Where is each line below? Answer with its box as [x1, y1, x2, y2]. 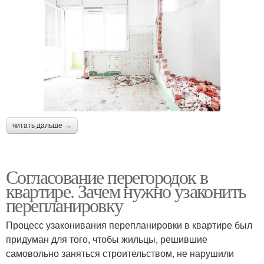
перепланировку [6, 192, 123, 218]
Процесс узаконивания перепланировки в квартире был [6, 218, 252, 232]
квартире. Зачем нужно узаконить [6, 178, 246, 204]
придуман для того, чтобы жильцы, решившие [6, 232, 207, 246]
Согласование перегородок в [6, 164, 208, 190]
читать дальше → [12, 121, 71, 130]
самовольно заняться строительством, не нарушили [6, 246, 234, 260]
